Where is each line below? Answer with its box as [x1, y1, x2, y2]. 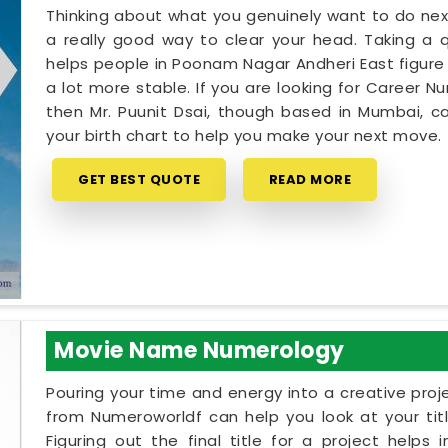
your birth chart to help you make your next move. [46, 125, 442, 147]
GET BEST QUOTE [78, 170, 201, 190]
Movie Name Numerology [54, 334, 345, 366]
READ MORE [268, 170, 352, 190]
